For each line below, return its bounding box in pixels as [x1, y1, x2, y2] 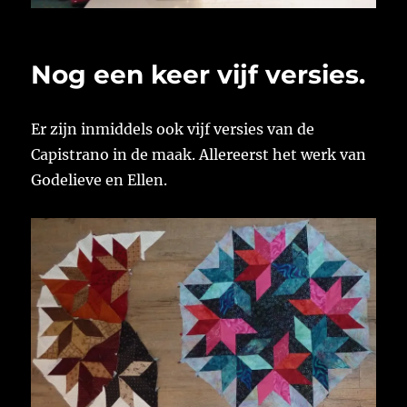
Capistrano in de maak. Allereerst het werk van [31, 145, 367, 164]
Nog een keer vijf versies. [31, 59, 366, 91]
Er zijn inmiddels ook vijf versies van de [31, 120, 315, 139]
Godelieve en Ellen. [31, 171, 168, 190]
